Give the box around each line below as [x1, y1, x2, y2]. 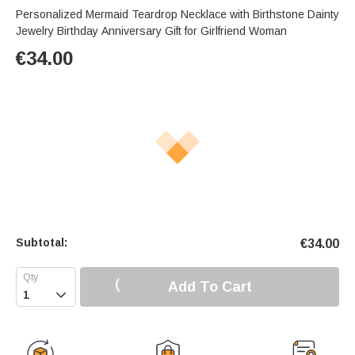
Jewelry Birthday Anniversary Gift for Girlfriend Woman [16, 25, 287, 38]
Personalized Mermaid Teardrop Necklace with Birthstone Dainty [16, 8, 339, 21]
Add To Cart [167, 278, 252, 295]
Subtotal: [16, 236, 67, 250]
